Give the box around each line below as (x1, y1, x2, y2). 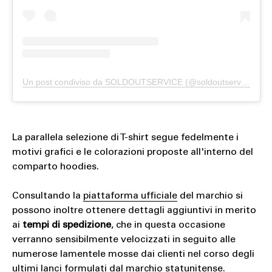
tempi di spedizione (22, 220, 111, 230)
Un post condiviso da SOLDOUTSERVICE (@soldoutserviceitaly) (240, 76, 250, 87)
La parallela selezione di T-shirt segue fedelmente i (12, 132, 239, 143)
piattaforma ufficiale (83, 191, 177, 201)
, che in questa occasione (110, 220, 225, 230)
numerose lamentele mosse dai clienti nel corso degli (12, 249, 254, 259)
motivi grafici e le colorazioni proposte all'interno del (12, 147, 253, 157)
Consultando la (12, 191, 83, 201)
